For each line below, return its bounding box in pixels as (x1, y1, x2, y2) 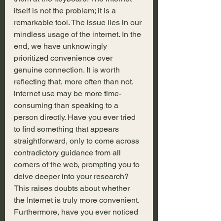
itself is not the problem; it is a (14, 6, 118, 16)
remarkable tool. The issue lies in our (14, 18, 144, 28)
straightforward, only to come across (14, 136, 141, 146)
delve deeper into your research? (14, 172, 131, 182)
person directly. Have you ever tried (14, 112, 138, 122)
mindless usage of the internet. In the (14, 30, 143, 39)
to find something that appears (14, 124, 121, 134)
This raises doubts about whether (14, 184, 132, 193)
